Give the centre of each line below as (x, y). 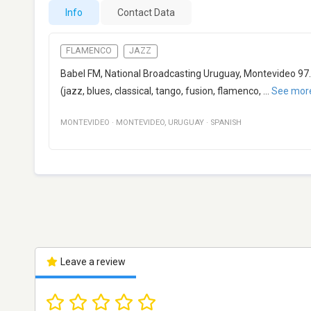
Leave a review (92, 262)
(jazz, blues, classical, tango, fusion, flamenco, (161, 91)
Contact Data (146, 12)
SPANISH (226, 123)
